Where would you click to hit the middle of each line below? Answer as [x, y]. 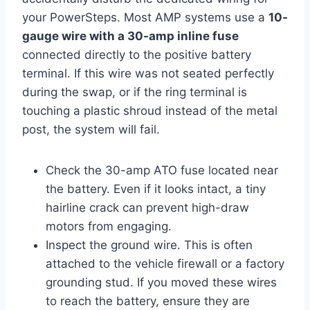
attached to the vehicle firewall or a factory [165, 264]
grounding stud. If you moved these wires [161, 283]
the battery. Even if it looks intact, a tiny [156, 189]
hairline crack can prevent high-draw [147, 208]
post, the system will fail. [91, 130]
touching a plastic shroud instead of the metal [150, 111]
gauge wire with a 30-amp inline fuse [130, 36]
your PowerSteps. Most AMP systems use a [145, 18]
